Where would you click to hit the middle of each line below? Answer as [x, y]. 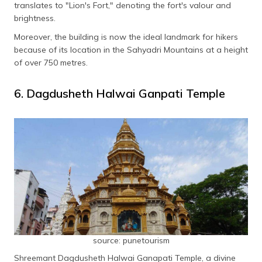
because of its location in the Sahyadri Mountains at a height [131, 50]
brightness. [35, 18]
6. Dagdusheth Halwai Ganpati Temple [120, 94]
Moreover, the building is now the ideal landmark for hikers [126, 37]
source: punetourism [131, 241]
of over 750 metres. [51, 63]
